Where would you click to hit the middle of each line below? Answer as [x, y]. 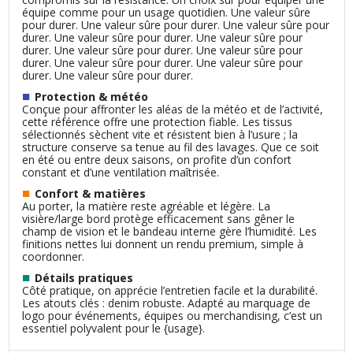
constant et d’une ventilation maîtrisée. [120, 172]
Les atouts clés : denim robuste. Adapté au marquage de [166, 303]
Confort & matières [90, 193]
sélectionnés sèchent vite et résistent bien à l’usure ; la [160, 134]
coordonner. [53, 256]
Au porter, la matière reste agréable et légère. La [146, 206]
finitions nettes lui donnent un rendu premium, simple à [162, 243]
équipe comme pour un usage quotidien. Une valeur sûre [166, 12]
